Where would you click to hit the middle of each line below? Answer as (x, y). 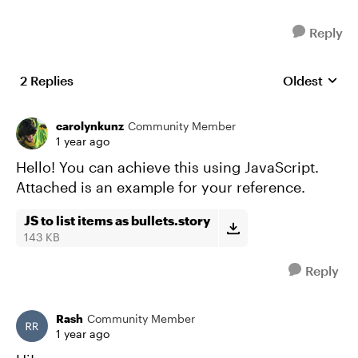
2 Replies (47, 80)
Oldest (303, 80)
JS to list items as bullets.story (117, 220)
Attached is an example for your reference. (161, 187)
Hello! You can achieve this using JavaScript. (167, 167)
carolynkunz (90, 126)
